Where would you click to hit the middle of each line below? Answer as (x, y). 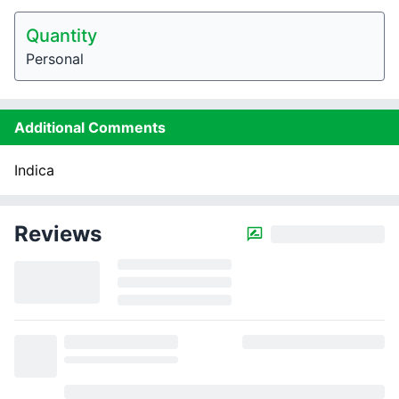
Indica (34, 170)
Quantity (61, 36)
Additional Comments (90, 127)
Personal (55, 59)
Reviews (58, 234)
